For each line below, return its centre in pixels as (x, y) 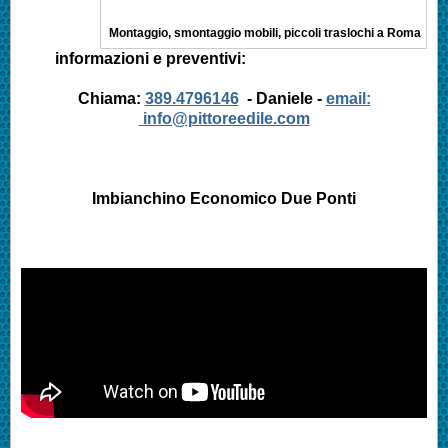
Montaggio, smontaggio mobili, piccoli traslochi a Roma (265, 32)
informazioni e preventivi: (224, 58)
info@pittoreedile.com (226, 118)
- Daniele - (282, 98)
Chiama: (111, 98)
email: (348, 98)
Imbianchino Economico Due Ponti (224, 198)
